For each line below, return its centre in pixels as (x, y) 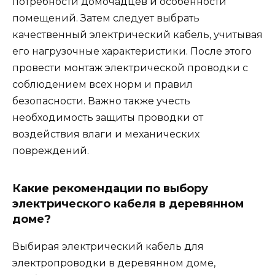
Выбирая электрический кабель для (108, 246)
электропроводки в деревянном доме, (114, 263)
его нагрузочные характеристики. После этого (132, 51)
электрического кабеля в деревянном (128, 203)
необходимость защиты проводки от (108, 117)
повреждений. (51, 150)
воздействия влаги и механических (106, 134)
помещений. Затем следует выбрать (106, 18)
